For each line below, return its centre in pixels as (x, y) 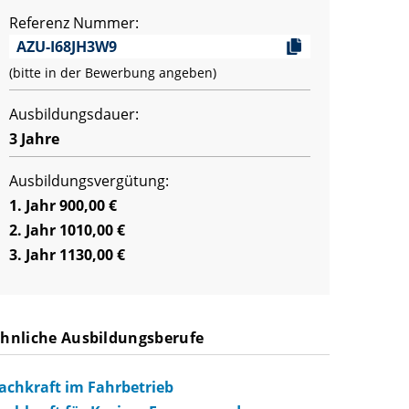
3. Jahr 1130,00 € (67, 255)
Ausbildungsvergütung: (89, 181)
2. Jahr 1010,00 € (67, 230)
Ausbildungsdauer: (74, 114)
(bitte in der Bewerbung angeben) (113, 73)
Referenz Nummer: (74, 23)
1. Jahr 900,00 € (63, 205)
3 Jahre (34, 139)
